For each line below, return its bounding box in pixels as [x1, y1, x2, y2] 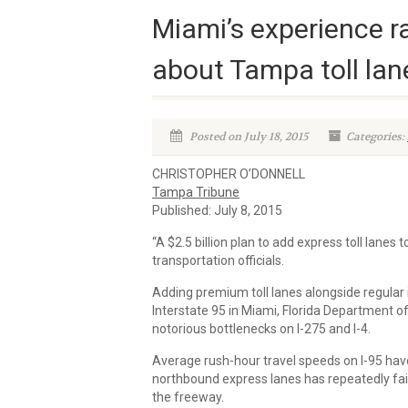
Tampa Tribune [152, 185, 240, 199]
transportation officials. [152, 253, 284, 268]
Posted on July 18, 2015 [187, 129, 308, 144]
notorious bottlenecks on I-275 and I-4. [152, 321, 371, 336]
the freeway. [152, 390, 224, 404]
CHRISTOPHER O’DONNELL [152, 167, 305, 181]
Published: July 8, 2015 [152, 203, 282, 218]
